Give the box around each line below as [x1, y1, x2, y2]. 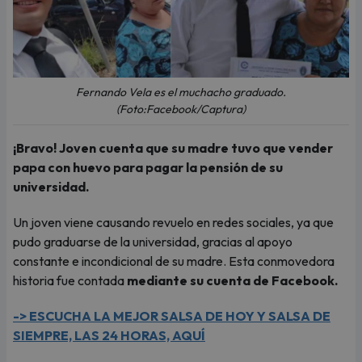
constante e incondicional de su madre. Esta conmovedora [13, 253, 335, 269]
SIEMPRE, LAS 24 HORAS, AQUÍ [13, 327, 205, 343]
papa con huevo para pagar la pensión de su [13, 159, 283, 175]
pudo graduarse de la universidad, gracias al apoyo [13, 234, 293, 250]
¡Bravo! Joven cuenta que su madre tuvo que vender [13, 140, 333, 156]
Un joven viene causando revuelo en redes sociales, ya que [13, 214, 334, 230]
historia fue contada [13, 272, 127, 288]
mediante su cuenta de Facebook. [127, 272, 345, 288]
